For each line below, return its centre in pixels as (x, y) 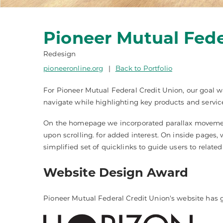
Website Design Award (116, 172)
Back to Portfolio (144, 68)
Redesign (60, 54)
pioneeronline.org (73, 68)
